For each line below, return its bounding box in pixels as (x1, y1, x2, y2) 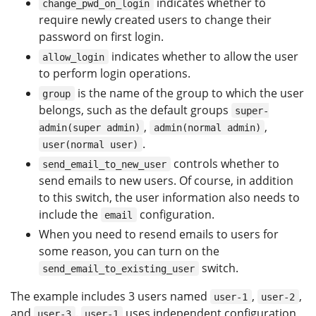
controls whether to (170, 155, 279, 171)
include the (39, 206, 101, 222)
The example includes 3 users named (11, 288, 210, 304)
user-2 (261, 291, 296, 303)
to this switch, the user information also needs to (39, 189, 300, 205)
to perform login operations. (39, 65, 190, 81)
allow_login (42, 51, 105, 63)
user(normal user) (42, 138, 139, 150)
